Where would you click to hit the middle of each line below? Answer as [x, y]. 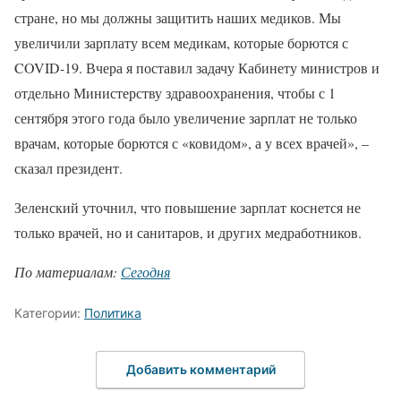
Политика [113, 313]
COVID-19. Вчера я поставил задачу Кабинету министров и [197, 68]
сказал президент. [68, 168]
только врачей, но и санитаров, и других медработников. [188, 232]
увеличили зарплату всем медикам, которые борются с [181, 43]
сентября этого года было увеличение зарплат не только [186, 118]
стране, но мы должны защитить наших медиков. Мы [178, 17]
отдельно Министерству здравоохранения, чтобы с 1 [175, 93]
